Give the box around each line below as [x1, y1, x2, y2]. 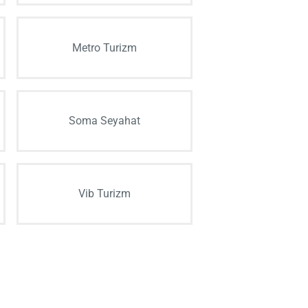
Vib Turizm [78, 187, 131, 201]
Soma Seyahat [69, 113, 140, 127]
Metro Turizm [72, 41, 137, 54]
